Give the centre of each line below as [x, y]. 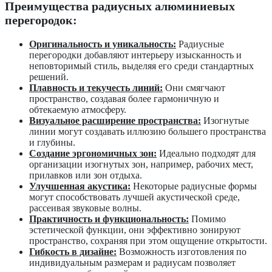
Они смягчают [194, 87]
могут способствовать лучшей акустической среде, [134, 197]
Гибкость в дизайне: [73, 251]
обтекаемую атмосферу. [78, 109]
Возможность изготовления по [182, 251]
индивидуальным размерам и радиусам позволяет [132, 262]
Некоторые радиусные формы [194, 186]
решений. [49, 76]
